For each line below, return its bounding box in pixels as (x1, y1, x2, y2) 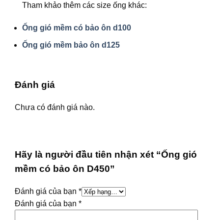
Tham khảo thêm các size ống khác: (22, 1, 147, 10)
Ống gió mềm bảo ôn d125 (22, 40, 120, 49)
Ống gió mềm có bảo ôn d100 (22, 24, 131, 32)
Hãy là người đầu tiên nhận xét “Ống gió (15, 149, 197, 160)
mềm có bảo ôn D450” (15, 164, 115, 174)
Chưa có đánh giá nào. (15, 103, 95, 111)
